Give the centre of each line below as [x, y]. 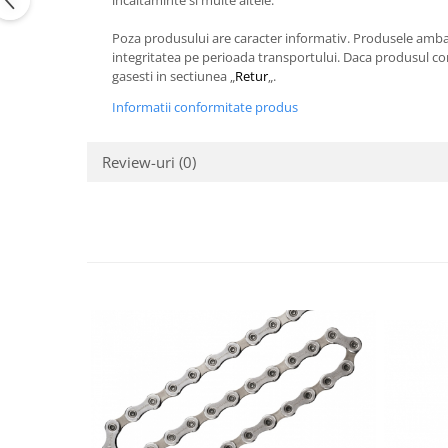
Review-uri [140, 162]
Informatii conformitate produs [205, 107]
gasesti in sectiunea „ [173, 76]
